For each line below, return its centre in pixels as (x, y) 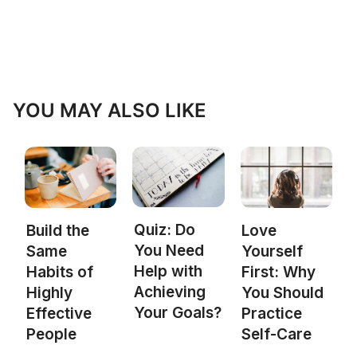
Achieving (170, 292)
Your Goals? (178, 313)
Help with (169, 272)
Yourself (273, 251)
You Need (169, 251)
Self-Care (277, 334)
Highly (49, 292)
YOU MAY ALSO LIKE (110, 110)
